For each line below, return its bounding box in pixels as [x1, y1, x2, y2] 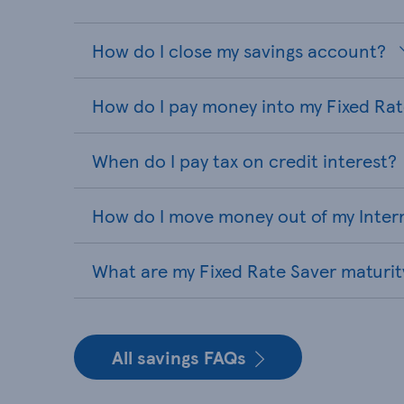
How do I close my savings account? [92, 38, 386, 63]
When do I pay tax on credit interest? [92, 148, 397, 173]
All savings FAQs [112, 344, 246, 370]
